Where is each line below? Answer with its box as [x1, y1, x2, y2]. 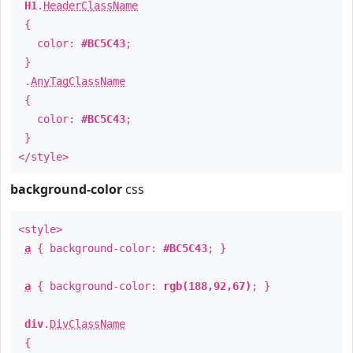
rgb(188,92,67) [163, 280, 251, 292]
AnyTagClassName [31, 75, 125, 87]
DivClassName [50, 318, 125, 330]
